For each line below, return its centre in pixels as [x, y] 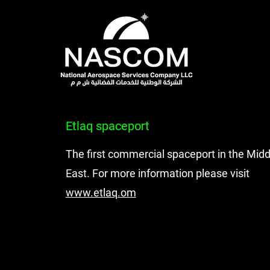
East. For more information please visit [157, 173]
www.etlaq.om [101, 193]
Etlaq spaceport [107, 126]
